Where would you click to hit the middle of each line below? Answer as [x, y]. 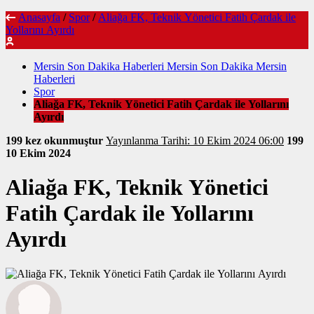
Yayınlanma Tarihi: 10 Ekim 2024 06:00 [223, 140]
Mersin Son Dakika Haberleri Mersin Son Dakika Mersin [160, 66]
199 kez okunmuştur [56, 140]
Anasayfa [39, 17]
